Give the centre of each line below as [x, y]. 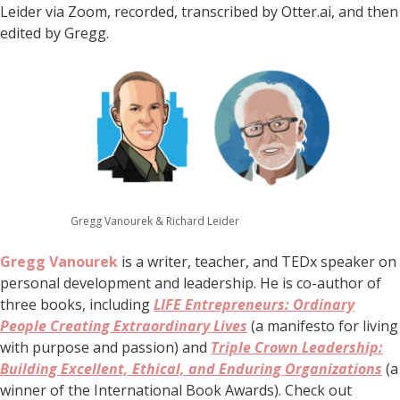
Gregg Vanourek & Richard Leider [155, 221]
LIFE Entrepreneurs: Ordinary [254, 304]
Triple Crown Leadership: [297, 347]
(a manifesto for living [323, 325]
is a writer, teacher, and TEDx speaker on [257, 261]
